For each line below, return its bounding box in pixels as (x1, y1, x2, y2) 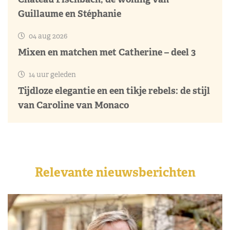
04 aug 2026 (27, 31, 67, 41)
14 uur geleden (27, 69, 76, 79)
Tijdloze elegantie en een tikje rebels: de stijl (18, 84, 210, 97)
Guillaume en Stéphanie (18, 7, 121, 20)
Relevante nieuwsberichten (34, 164, 196, 180)
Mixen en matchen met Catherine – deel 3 (18, 46, 196, 58)
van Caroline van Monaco (18, 99, 129, 111)
